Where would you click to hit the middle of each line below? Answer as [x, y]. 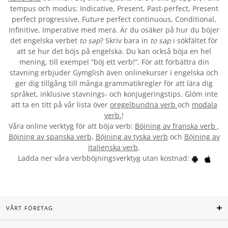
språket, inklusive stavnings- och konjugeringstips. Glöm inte [114, 94]
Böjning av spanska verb [50, 137]
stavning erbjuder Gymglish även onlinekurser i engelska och [114, 73]
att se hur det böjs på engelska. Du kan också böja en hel [114, 51]
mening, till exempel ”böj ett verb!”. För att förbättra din [114, 62]
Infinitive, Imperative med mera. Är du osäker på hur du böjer [114, 30]
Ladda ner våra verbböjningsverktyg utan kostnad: [104, 158]
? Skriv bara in [125, 41]
